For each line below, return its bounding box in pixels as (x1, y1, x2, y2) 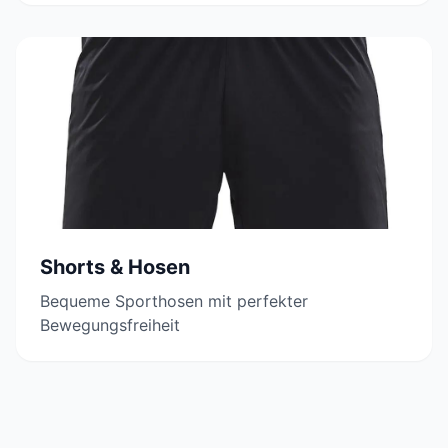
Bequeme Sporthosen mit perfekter (40, 290, 308, 311)
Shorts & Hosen (40, 254, 190, 279)
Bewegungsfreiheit (40, 314, 180, 335)
